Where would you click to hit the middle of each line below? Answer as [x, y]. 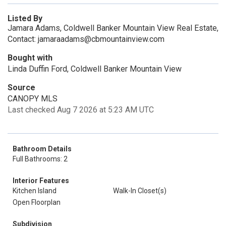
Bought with [30, 58]
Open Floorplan [37, 202]
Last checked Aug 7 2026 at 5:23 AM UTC [81, 110]
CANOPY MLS [33, 99]
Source [21, 88]
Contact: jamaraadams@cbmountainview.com [86, 39]
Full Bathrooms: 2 [40, 159]
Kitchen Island [35, 191]
